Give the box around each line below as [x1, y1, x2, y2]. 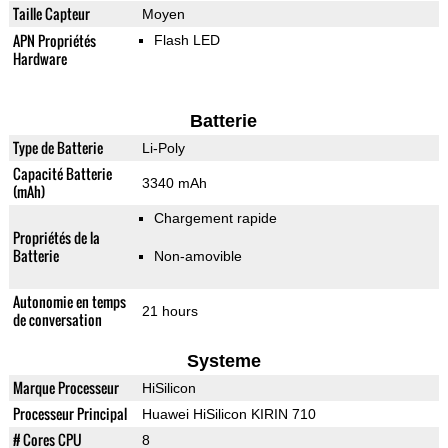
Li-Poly [141, 140, 185, 157]
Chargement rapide [153, 210, 277, 227]
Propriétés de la [12, 227, 100, 249]
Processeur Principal [12, 403, 127, 425]
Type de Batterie [12, 137, 103, 159]
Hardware [12, 48, 67, 70]
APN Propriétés [12, 30, 96, 52]
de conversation [12, 309, 102, 331]
